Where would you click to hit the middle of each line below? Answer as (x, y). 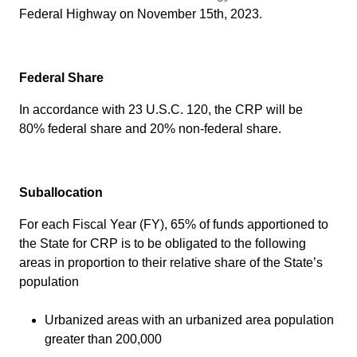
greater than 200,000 (103, 339)
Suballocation (61, 192)
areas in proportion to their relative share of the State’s (171, 262)
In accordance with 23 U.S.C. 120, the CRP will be (161, 109)
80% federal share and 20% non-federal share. (150, 128)
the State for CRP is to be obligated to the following (163, 243)
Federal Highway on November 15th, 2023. (141, 14)
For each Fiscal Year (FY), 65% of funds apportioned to (174, 224)
